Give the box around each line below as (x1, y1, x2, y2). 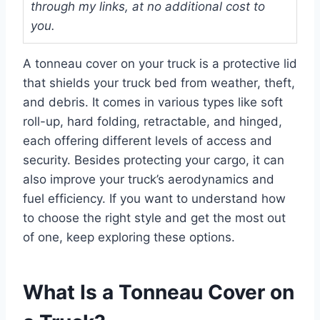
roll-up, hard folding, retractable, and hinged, (23, 114, 282, 129)
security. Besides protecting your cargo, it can (23, 152, 284, 167)
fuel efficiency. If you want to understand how (23, 191, 286, 206)
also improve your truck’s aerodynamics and (23, 171, 274, 186)
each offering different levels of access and (23, 133, 272, 148)
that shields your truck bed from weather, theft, (23, 75, 295, 90)
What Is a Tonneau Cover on (23, 279, 294, 304)
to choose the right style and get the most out (23, 210, 286, 225)
